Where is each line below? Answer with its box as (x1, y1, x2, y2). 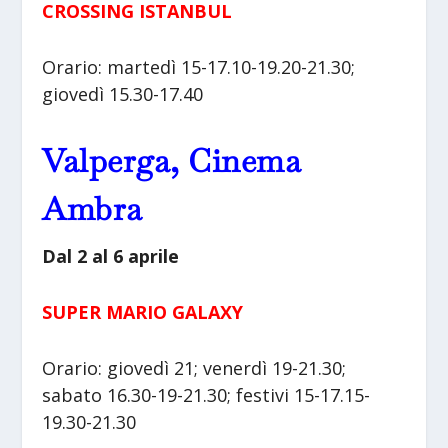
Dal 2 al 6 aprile (42, 243, 180, 268)
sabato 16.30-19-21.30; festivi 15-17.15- (42, 382, 371, 407)
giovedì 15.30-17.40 (42, 82, 204, 107)
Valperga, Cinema (42, 139, 302, 181)
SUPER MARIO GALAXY (42, 299, 244, 324)
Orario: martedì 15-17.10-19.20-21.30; (42, 55, 356, 80)
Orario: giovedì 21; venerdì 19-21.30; (42, 355, 347, 380)
